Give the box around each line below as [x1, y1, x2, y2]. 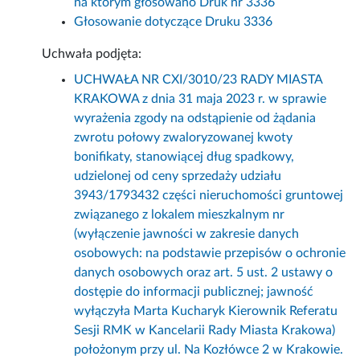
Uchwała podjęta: [42, 47, 142, 61]
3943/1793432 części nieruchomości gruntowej [74, 189, 344, 202]
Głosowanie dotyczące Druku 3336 [74, 15, 273, 29]
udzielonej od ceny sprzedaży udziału [74, 170, 282, 183]
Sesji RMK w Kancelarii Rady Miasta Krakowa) [74, 324, 336, 337]
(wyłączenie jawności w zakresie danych [74, 227, 300, 241]
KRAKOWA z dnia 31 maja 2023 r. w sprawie [74, 92, 327, 106]
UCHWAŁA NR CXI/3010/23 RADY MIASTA [74, 73, 323, 87]
